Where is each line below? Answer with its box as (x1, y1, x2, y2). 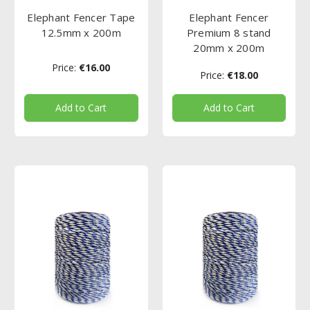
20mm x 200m (193, 41, 265, 55)
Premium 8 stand (186, 26, 271, 40)
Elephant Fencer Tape (27, 10, 136, 25)
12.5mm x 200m (41, 26, 121, 40)
